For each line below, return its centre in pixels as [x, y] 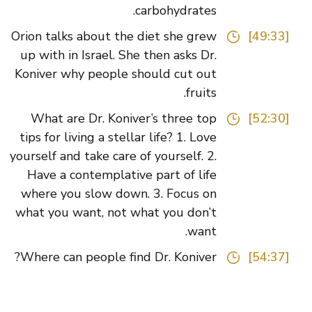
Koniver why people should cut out [136, 74]
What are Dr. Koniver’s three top [145, 119]
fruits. [222, 93]
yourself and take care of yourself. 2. [134, 156]
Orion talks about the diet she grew [135, 37]
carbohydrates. [197, 11]
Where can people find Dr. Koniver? [139, 257]
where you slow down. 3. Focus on [140, 194]
